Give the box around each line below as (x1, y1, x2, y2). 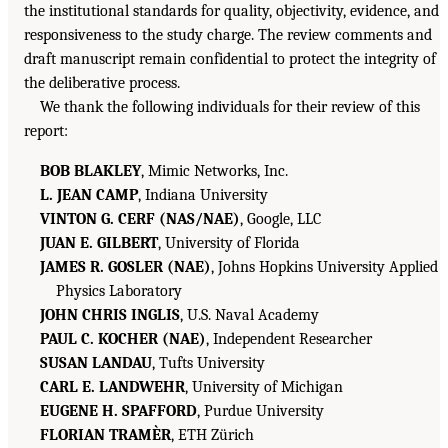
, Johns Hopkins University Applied (211, 257, 438, 276)
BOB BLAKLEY (40, 161, 141, 180)
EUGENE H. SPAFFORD (40, 401, 197, 420)
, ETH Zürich (171, 425, 254, 444)
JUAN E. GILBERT (40, 233, 158, 252)
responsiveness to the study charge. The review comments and (24, 25, 432, 44)
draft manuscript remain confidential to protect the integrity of (24, 49, 436, 68)
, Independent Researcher (206, 329, 372, 348)
